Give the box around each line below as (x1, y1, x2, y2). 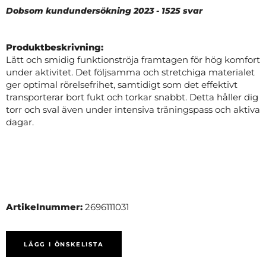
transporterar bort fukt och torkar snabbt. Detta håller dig (6, 91, 258, 103)
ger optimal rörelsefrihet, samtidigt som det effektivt (6, 78, 237, 90)
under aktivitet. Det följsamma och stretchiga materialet (6, 66, 255, 78)
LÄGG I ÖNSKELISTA (24, 240, 104, 248)
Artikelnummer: (6, 201, 85, 213)
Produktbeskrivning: (6, 41, 103, 53)
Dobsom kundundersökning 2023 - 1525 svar (6, 5, 202, 16)
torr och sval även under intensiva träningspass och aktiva (6, 103, 260, 115)
